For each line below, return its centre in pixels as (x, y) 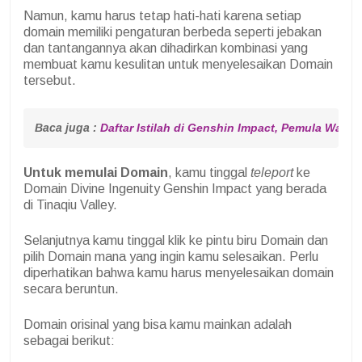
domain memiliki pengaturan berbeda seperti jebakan (173, 32)
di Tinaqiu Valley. (72, 205)
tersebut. (50, 81)
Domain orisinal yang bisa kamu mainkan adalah (158, 325)
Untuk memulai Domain (96, 173)
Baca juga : (67, 128)
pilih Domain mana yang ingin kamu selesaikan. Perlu (171, 257)
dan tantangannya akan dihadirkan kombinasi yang (166, 48)
